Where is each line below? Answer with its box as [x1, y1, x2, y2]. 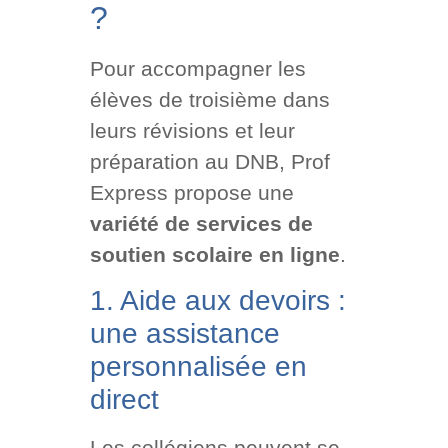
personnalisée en [89, 351, 307, 383]
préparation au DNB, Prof [89, 150, 330, 174]
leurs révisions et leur [89, 119, 295, 143]
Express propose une [89, 181, 294, 205]
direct [89, 384, 159, 416]
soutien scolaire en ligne [89, 243, 340, 267]
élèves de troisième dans [89, 88, 330, 112]
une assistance [89, 318, 280, 350]
